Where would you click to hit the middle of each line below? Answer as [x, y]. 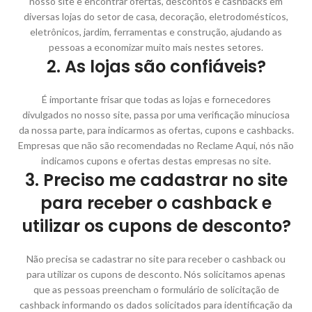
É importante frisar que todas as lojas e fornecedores [156, 99]
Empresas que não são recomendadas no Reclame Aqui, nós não [156, 145]
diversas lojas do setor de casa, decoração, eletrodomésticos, [156, 16]
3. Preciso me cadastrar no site [156, 180]
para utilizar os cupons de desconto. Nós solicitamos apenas [156, 274]
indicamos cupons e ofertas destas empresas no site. [156, 160]
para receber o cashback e [156, 203]
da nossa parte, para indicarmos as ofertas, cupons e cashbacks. [156, 130]
